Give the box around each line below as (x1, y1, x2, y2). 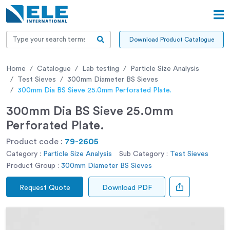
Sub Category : (119, 150, 168, 158)
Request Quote (19, 184, 70, 191)
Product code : (6, 137, 65, 146)
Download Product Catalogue (129, 36, 214, 43)
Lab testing (82, 65, 119, 72)
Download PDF (102, 184, 152, 191)
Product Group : (6, 162, 59, 169)
